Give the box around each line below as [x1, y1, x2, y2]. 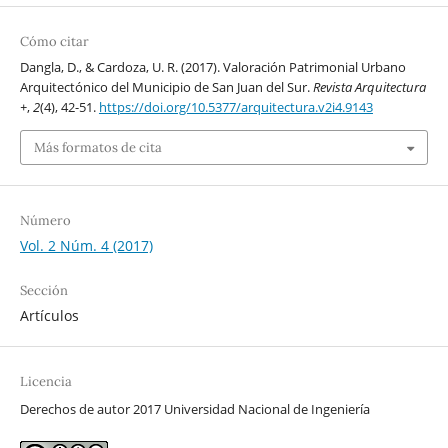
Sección [19, 281, 68, 299]
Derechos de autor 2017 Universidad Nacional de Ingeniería [19, 399, 370, 418]
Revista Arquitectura [312, 78, 426, 97]
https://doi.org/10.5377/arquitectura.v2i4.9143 [98, 98, 373, 117]
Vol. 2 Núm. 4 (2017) [19, 235, 153, 255]
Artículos [19, 305, 79, 325]
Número [19, 211, 71, 229]
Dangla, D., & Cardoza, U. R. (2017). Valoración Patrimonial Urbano [19, 58, 406, 77]
